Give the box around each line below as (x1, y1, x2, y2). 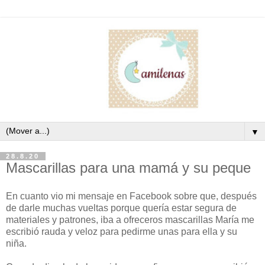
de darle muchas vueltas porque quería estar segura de (6, 202, 237, 213)
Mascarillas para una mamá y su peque (6, 159, 251, 176)
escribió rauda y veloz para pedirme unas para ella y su (6, 226, 237, 237)
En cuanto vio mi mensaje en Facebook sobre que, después (6, 190, 257, 201)
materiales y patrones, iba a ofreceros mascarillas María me (6, 214, 254, 225)
